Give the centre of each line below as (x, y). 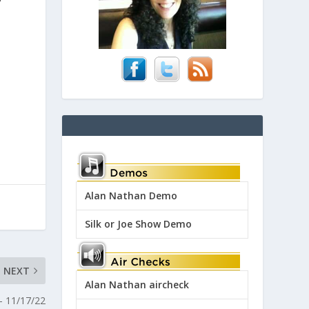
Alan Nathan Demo (131, 195)
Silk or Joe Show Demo (139, 223)
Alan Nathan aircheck (137, 284)
